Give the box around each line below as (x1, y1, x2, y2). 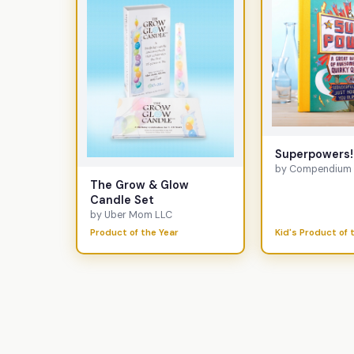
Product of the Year (90, 227, 179, 239)
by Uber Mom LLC (90, 208, 172, 221)
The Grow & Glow (90, 177, 189, 192)
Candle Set (90, 192, 154, 207)
